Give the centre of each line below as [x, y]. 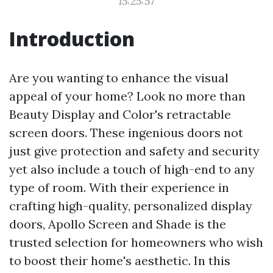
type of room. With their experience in [119, 187]
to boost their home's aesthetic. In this [120, 261]
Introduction [72, 39]
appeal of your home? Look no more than [127, 96]
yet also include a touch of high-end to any [132, 169]
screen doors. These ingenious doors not [126, 133]
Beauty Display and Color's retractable [120, 114]
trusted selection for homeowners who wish [136, 242]
